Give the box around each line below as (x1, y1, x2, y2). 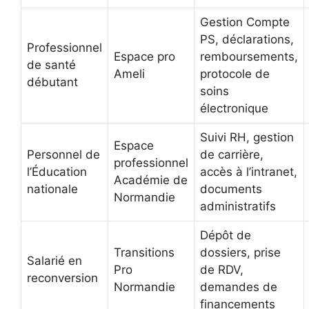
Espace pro (114, 50, 175, 64)
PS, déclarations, (200, 32, 294, 47)
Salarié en (27, 254, 82, 268)
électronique (200, 101, 268, 116)
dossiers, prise (200, 246, 281, 260)
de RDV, (200, 263, 243, 277)
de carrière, (200, 148, 263, 162)
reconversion (27, 271, 98, 286)
